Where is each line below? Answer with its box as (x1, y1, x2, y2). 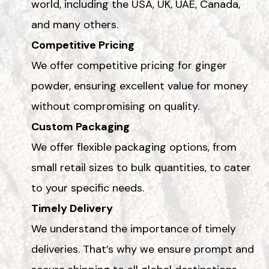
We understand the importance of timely (31, 221, 236, 236)
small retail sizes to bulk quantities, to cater (31, 160, 251, 175)
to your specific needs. (31, 180, 144, 195)
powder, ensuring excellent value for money (31, 78, 248, 93)
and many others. (31, 17, 118, 32)
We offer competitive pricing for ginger (31, 58, 227, 73)
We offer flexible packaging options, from (31, 139, 237, 154)
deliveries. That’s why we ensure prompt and (31, 241, 254, 256)
